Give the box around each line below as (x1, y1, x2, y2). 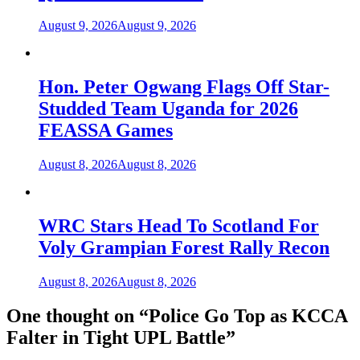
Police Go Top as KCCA (149, 305, 347, 326)
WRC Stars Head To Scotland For (39, 215, 319, 237)
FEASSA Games (39, 120, 173, 141)
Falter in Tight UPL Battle (6, 326, 226, 348)
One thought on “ (6, 305, 149, 326)
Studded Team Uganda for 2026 (39, 98, 298, 120)
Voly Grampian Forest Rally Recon (39, 237, 329, 259)
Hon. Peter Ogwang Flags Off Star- (39, 76, 329, 98)
